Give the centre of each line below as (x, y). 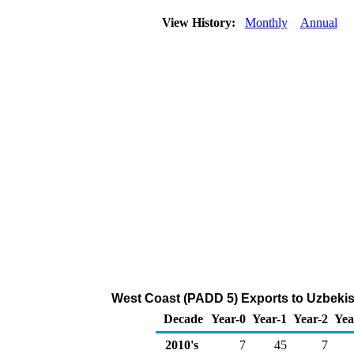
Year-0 (228, 319)
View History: (200, 23)
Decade (183, 319)
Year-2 (311, 319)
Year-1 (269, 319)
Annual (318, 23)
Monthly (266, 23)
